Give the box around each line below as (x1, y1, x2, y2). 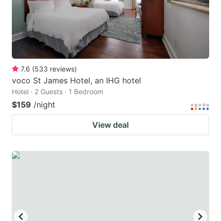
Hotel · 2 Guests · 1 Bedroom (12, 87, 103, 96)
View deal (92, 119, 129, 130)
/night (34, 99, 55, 110)
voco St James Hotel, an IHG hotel (12, 75, 141, 85)
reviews (50, 64, 74, 73)
